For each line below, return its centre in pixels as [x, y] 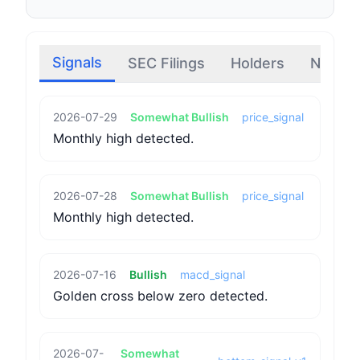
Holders [258, 63]
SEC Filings [166, 63]
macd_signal [213, 274]
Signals [77, 62]
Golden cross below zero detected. [160, 296]
